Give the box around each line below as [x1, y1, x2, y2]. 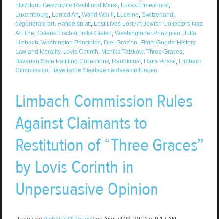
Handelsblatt [57, 20, 91, 27]
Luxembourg [15, 11, 49, 18]
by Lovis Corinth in [15, 155, 134, 178]
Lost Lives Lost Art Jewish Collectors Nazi [93, 20, 204, 27]
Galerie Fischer [37, 29, 77, 37]
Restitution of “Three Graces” [15, 133, 204, 156]
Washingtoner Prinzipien [114, 29, 180, 37]
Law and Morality [15, 48, 60, 55]
